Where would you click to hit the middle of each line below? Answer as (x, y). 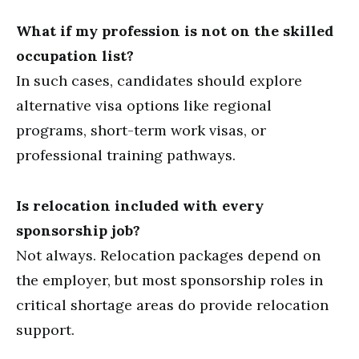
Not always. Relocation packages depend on (168, 255)
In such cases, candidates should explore (159, 81)
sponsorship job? (78, 230)
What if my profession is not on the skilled (175, 31)
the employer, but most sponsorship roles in (169, 280)
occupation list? (75, 56)
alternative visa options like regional (144, 105)
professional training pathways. (126, 155)
